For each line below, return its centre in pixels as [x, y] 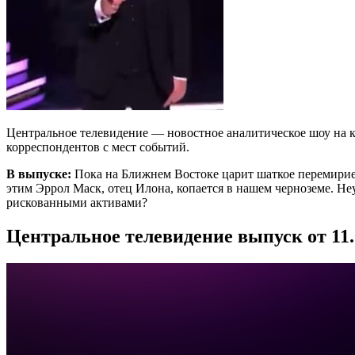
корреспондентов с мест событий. [98, 147]
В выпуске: [39, 174]
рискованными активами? [77, 202]
